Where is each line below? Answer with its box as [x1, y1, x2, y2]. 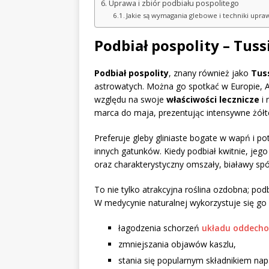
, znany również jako [169, 67, 251, 79]
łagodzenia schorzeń [118, 222, 202, 234]
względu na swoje [94, 94, 166, 106]
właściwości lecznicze [166, 94, 259, 106]
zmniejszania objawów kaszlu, [118, 238, 236, 250]
